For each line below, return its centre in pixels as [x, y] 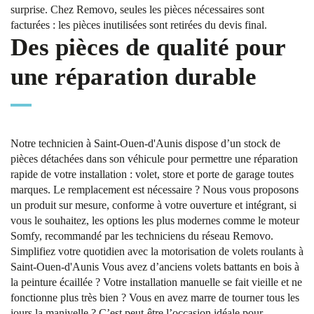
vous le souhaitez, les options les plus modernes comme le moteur [155, 220]
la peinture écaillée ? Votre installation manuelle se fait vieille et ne [156, 282]
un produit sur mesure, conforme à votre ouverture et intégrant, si [153, 205]
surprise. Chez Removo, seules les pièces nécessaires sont [137, 9]
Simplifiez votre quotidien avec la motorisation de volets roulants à [157, 251]
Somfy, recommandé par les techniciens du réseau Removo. [142, 236]
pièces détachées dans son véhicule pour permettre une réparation [154, 159]
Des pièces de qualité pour [148, 47]
